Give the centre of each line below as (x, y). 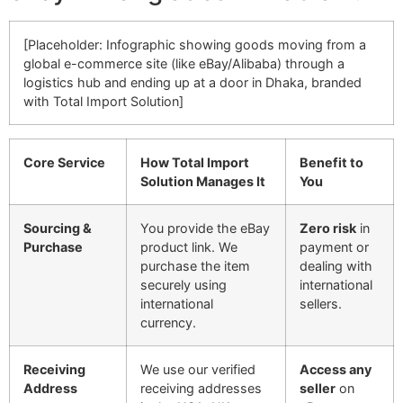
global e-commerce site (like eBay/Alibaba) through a (184, 63)
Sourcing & (58, 228)
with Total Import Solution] (103, 101)
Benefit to (331, 162)
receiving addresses (201, 388)
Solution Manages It (203, 181)
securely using (184, 284)
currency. (168, 322)
